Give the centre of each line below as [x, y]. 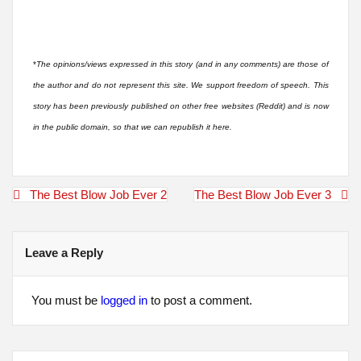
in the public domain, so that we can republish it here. [132, 127]
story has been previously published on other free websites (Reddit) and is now [180, 106]
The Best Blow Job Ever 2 [99, 195]
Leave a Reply [64, 253]
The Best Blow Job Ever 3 [262, 195]
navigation [39, 207]
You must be [66, 301]
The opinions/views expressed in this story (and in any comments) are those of [182, 64]
